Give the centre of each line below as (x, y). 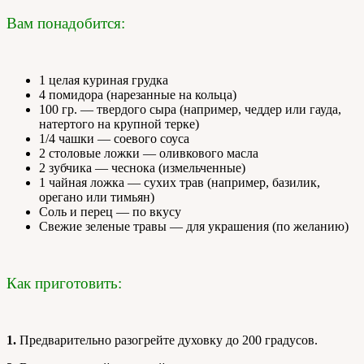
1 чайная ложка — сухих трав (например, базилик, (180, 183)
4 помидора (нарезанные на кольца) (138, 95)
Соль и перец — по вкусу (110, 212)
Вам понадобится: (66, 24)
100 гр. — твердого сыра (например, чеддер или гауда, (190, 110)
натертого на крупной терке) (119, 124)
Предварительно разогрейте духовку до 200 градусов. (167, 340)
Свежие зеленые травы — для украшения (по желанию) (194, 227)
